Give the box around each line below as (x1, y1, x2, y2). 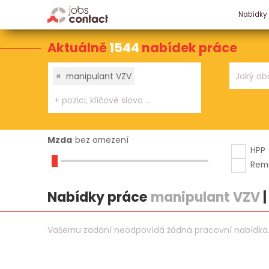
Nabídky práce (47, 188, 151, 207)
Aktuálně (47, 38, 109, 56)
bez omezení (74, 133, 128, 146)
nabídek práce (141, 38, 237, 56)
